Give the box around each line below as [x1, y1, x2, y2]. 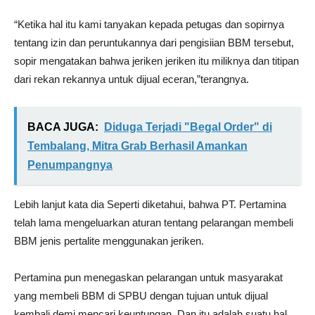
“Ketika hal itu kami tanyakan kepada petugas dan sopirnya [14, 18, 284, 30]
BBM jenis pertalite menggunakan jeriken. [14, 235, 204, 247]
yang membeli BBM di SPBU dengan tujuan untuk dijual [14, 290, 268, 302]
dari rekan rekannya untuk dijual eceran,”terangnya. [14, 73, 249, 85]
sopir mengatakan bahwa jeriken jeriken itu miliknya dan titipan [14, 55, 299, 67]
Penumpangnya [27, 159, 112, 171]
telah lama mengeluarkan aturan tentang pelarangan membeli [14, 217, 293, 229]
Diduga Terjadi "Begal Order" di [104, 121, 272, 133]
